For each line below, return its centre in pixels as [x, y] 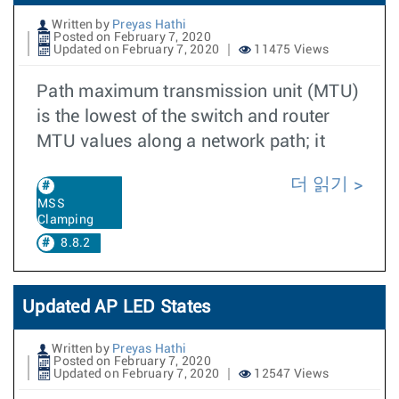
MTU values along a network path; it [181, 141]
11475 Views [290, 49]
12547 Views [290, 374]
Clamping [65, 220]
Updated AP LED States [117, 307]
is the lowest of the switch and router [183, 116]
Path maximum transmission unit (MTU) [198, 91]
